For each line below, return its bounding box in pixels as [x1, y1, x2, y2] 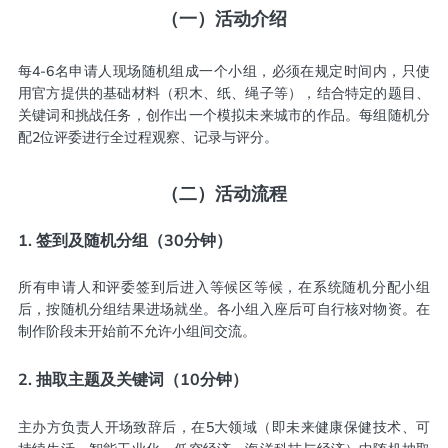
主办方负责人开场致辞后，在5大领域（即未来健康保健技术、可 [17, 417, 431, 436]
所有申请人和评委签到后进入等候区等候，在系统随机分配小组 [17, 278, 431, 297]
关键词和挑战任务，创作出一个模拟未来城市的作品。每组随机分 [17, 106, 431, 125]
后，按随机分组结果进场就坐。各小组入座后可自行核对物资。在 [17, 300, 431, 319]
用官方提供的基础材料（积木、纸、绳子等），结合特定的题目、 [17, 84, 431, 103]
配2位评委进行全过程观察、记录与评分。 [17, 128, 278, 147]
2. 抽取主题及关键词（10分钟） [17, 369, 248, 390]
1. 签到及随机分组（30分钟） [17, 229, 232, 250]
